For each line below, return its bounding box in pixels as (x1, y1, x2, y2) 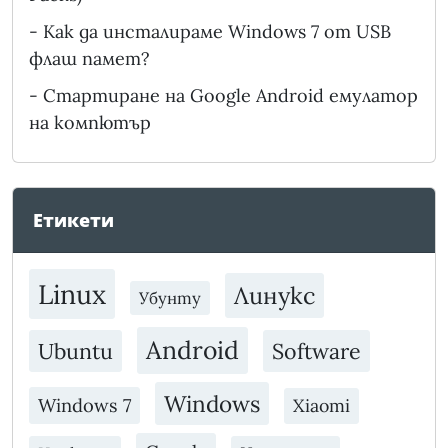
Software (272, 337, 361, 366)
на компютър (29, 111, 151, 135)
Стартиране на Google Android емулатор (43, 84, 418, 108)
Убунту (139, 287, 201, 310)
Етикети (33, 208, 114, 233)
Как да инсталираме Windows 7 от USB (43, 20, 391, 44)
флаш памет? (29, 47, 150, 71)
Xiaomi (293, 394, 350, 418)
